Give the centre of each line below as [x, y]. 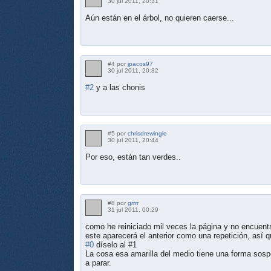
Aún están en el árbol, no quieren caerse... [160, 18]
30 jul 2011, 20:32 [133, 70]
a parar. [98, 263]
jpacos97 [140, 64]
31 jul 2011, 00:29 [133, 209]
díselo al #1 [116, 244]
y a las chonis [121, 87]
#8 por [118, 203]
